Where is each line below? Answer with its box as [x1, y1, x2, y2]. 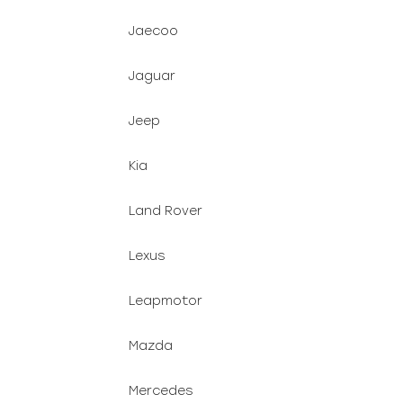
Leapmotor [129, 293, 202, 309]
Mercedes [129, 383, 193, 399]
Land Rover [129, 203, 202, 219]
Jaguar [129, 68, 175, 84]
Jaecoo [129, 23, 178, 39]
